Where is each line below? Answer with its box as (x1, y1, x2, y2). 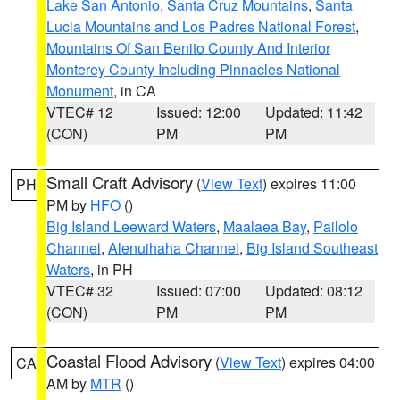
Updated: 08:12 (265, 280, 363, 301)
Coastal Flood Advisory (46, 349, 212, 372)
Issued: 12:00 (155, 102, 241, 122)
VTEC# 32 (46, 280, 113, 301)
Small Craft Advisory (46, 171, 193, 194)
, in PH (90, 259, 133, 279)
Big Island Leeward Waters (46, 216, 216, 237)
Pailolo (313, 216, 358, 237)
